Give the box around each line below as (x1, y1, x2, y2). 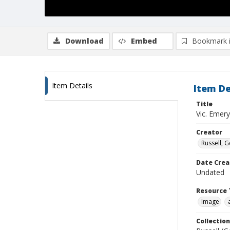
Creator (196, 128, 222, 137)
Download (65, 36, 104, 46)
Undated (196, 167, 224, 177)
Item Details (52, 81, 92, 90)
